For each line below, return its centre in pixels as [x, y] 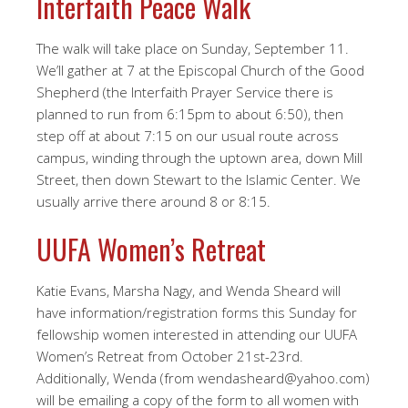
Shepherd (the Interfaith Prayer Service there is [185, 92]
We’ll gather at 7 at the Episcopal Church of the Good [200, 70]
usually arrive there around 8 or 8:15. [153, 201]
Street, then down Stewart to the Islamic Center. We [199, 179]
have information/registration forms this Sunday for [197, 312]
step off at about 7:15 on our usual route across [188, 136]
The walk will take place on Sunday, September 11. [193, 48]
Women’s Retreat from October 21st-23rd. [170, 356]
